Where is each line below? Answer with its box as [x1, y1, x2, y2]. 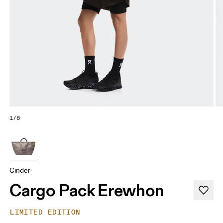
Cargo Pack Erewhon [9, 180, 165, 201]
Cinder [9, 166, 31, 175]
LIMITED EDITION [10, 208, 81, 217]
